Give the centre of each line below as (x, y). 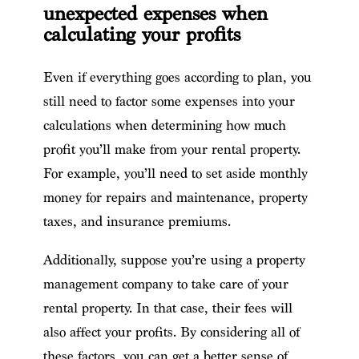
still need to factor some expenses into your (169, 101)
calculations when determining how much (164, 125)
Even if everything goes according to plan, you (177, 77)
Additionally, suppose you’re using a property (174, 260)
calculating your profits (141, 34)
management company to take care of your (165, 284)
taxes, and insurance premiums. (137, 221)
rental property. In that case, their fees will (167, 308)
